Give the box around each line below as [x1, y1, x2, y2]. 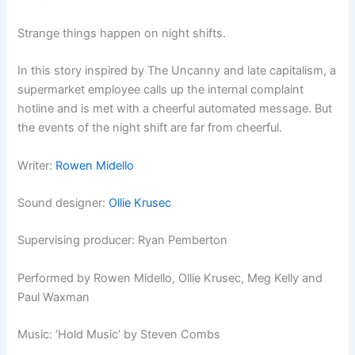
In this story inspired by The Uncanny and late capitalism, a [17, 63, 337, 78]
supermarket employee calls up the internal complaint [17, 82, 304, 97]
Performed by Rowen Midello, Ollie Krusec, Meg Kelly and [17, 270, 323, 285]
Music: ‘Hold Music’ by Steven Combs [17, 327, 221, 342]
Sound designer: [17, 196, 109, 211]
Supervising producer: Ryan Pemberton [17, 233, 228, 248]
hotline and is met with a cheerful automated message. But [17, 101, 333, 116]
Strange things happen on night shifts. [17, 26, 227, 41]
